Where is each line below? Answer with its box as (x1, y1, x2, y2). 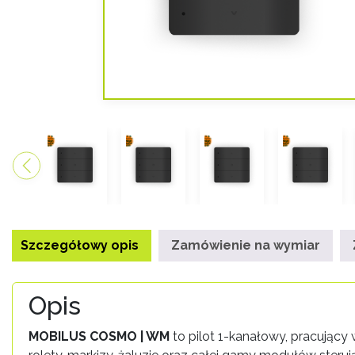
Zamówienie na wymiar (171, 237, 320, 253)
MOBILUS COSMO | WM (29, 328, 170, 344)
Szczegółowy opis (21, 237, 139, 253)
